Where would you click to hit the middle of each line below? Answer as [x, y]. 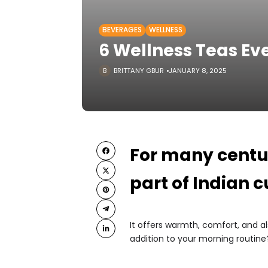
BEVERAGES [122, 30]
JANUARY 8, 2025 [198, 71]
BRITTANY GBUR [139, 71]
